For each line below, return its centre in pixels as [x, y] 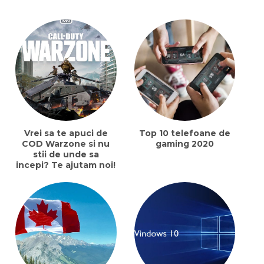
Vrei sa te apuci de [66, 133]
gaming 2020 [184, 143]
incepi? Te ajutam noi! [66, 165]
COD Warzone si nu [66, 143]
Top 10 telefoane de [184, 133]
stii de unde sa [66, 154]
